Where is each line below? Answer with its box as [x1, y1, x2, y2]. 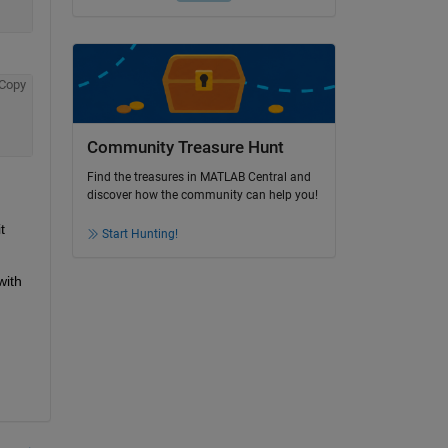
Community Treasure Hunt [86, 138, 284, 157]
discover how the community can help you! [86, 188, 318, 203]
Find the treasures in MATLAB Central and [86, 170, 311, 185]
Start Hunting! [101, 227, 178, 242]
